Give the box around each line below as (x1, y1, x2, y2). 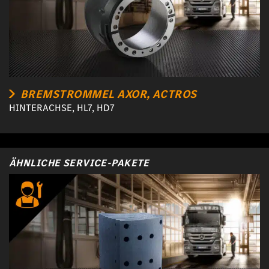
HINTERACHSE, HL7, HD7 (9, 101, 115, 114)
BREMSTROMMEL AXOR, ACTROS (17, 86, 197, 101)
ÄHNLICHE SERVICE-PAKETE (9, 156, 150, 170)
